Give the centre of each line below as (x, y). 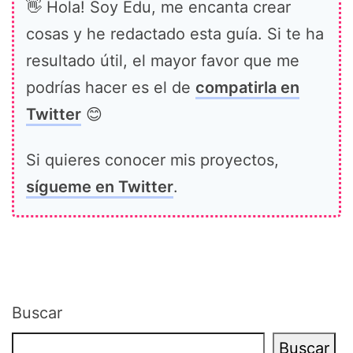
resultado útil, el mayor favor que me (163, 61)
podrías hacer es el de (111, 88)
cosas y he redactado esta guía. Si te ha (175, 34)
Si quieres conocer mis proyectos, (152, 160)
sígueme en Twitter (100, 187)
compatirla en (247, 88)
